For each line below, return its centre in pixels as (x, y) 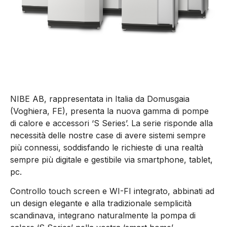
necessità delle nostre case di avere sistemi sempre (108, 135)
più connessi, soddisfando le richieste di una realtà (107, 147)
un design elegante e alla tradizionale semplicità (101, 203)
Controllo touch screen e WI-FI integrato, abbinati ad (112, 191)
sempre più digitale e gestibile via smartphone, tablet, (111, 159)
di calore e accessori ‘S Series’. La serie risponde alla (111, 123)
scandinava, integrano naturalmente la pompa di (103, 216)
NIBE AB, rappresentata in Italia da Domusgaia (100, 99)
